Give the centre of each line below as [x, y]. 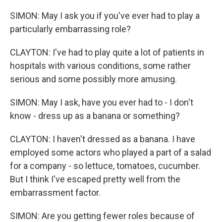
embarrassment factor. [55, 193]
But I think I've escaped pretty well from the [95, 179]
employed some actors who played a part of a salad [111, 152]
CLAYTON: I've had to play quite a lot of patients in [107, 52]
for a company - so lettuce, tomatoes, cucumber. [105, 166]
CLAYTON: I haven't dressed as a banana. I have [103, 139]
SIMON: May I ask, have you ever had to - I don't [102, 102]
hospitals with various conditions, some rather [100, 66]
